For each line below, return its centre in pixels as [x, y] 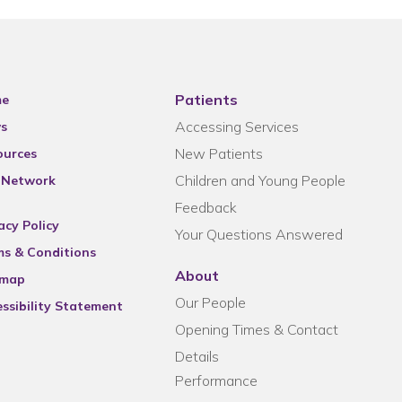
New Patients [218, 153]
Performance [216, 380]
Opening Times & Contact [256, 329]
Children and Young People [260, 180]
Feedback [205, 207]
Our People [210, 302]
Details [197, 356]
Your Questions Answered [258, 234]
